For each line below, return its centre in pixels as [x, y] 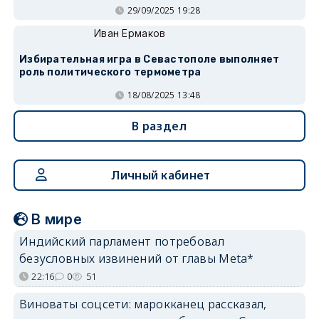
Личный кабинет [161, 175]
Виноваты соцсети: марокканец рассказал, [143, 304]
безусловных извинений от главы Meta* [136, 258]
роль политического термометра [110, 72]
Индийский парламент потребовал [121, 241]
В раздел [159, 126]
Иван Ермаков [130, 33]
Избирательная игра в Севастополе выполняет [149, 59]
